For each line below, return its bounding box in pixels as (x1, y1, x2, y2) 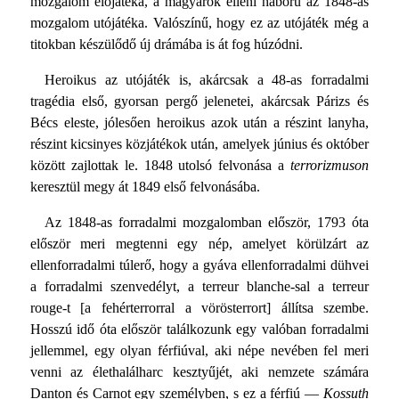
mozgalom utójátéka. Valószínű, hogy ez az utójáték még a (29, 14, 370, 30)
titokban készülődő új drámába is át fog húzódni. (29, 36, 303, 52)
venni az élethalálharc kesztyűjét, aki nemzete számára (29, 363, 370, 379)
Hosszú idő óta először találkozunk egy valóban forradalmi (29, 321, 370, 337)
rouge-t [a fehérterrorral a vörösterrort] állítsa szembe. (29, 299, 370, 315)
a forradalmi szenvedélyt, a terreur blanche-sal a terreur (29, 278, 370, 294)
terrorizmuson (290, 157, 370, 173)
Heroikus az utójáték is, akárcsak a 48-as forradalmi (44, 71, 370, 87)
